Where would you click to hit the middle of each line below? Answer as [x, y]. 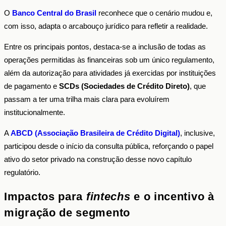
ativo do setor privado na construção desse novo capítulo [98, 159]
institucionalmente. [35, 112]
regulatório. [22, 173]
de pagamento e [32, 86]
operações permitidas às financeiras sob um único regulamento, [109, 60]
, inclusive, [197, 133]
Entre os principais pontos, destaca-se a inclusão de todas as [105, 47]
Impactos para [45, 196]
